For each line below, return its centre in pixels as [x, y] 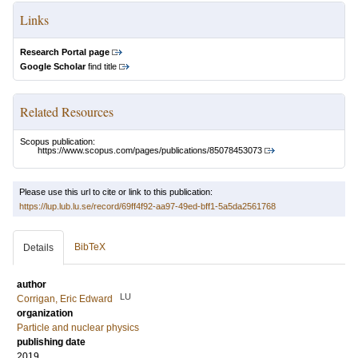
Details [38, 248]
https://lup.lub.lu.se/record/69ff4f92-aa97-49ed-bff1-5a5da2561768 [147, 207]
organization [45, 314]
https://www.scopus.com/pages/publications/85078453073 [150, 151]
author [32, 285]
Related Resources [67, 111]
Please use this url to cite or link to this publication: [116, 192]
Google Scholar [53, 66]
